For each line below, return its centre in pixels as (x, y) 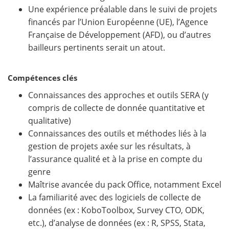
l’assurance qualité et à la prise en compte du (115, 159)
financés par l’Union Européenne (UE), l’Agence (118, 22)
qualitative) (50, 121)
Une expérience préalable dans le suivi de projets (123, 9)
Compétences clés (42, 78)
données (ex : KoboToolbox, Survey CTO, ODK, (116, 210)
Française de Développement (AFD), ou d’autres (120, 35)
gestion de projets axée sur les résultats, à (109, 146)
